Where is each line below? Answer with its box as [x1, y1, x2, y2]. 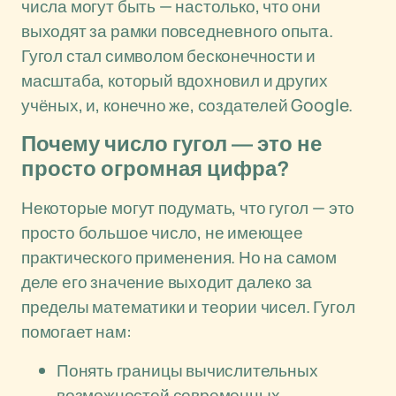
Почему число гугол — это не [21, 133, 322, 156]
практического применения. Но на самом [21, 246, 337, 269]
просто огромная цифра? [21, 157, 290, 180]
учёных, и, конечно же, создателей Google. [21, 94, 354, 117]
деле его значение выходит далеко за [21, 270, 313, 293]
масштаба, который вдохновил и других [21, 69, 329, 92]
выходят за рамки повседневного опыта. [21, 19, 333, 42]
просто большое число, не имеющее [21, 221, 303, 244]
